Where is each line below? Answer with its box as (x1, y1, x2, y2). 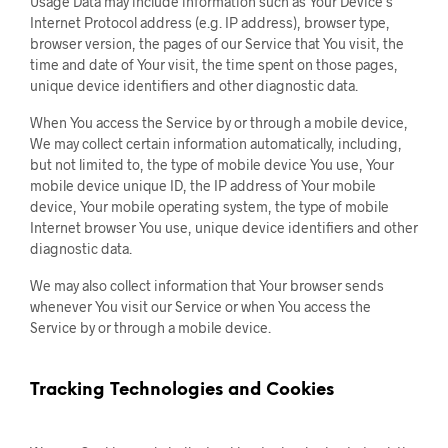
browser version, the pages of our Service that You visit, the (30, 35, 404, 52)
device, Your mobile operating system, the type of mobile (30, 198, 389, 215)
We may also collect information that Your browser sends (30, 277, 384, 294)
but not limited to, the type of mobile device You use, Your (30, 156, 394, 173)
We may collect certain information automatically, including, (30, 135, 402, 152)
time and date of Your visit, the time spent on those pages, (30, 56, 398, 73)
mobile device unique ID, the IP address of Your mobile (30, 177, 376, 194)
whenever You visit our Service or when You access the (30, 298, 371, 315)
